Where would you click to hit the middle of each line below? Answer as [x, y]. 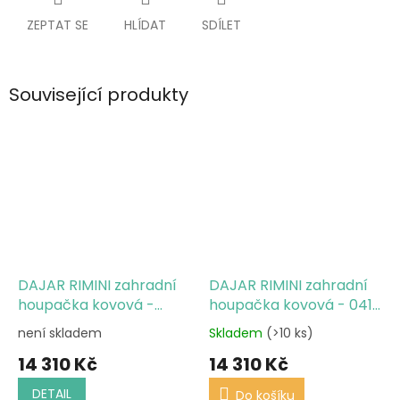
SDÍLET [221, 25]
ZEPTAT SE [58, 25]
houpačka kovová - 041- [295, 304]
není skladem [60, 333]
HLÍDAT [145, 25]
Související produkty [99, 95]
